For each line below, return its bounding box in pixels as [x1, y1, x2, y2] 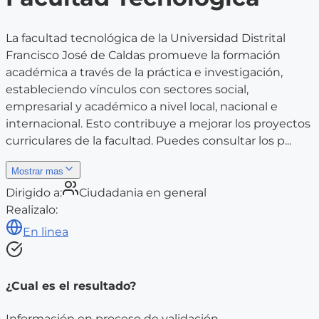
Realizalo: [6, 203, 58, 217]
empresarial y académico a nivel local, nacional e [6, 100, 278, 114]
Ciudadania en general [79, 186, 206, 200]
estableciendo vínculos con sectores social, [6, 83, 249, 97]
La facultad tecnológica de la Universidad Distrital [6, 31, 286, 46]
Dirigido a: [6, 186, 62, 200]
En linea [23, 225, 68, 239]
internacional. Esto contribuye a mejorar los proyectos [6, 117, 310, 131]
